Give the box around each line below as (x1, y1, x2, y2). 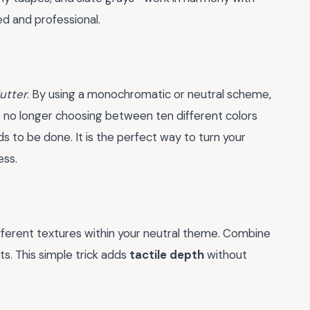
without (204, 247, 247, 263)
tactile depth (129, 247, 204, 263)
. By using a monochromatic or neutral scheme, (27, 86, 271, 102)
